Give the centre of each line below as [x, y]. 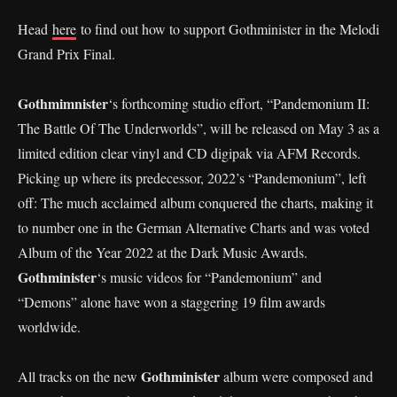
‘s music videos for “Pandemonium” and [209, 276]
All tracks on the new [79, 376]
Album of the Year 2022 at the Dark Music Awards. [163, 252]
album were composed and [298, 376]
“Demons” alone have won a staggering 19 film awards [171, 301]
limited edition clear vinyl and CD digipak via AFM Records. [189, 152]
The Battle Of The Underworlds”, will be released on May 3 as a [198, 128]
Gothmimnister [63, 103]
